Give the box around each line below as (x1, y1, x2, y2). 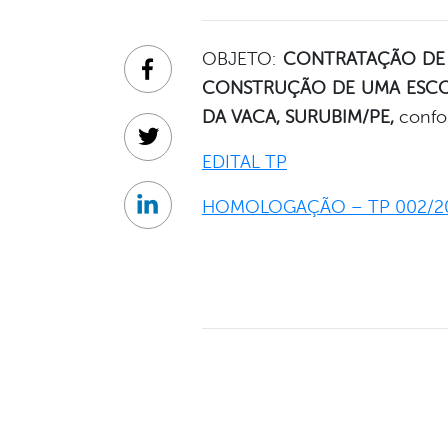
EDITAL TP (202, 152, 287, 173)
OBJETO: (202, 49, 283, 70)
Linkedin (146, 206, 207, 225)
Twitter (146, 138, 196, 157)
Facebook (146, 70, 217, 89)
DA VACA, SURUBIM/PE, (202, 107, 394, 128)
